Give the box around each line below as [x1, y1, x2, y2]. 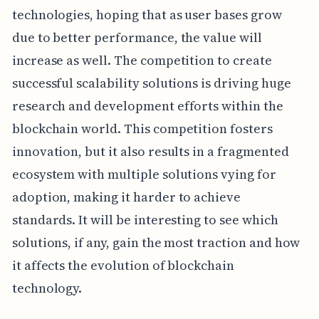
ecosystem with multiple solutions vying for [11, 164, 276, 183]
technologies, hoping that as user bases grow [11, 5, 282, 23]
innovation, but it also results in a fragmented [11, 142, 289, 160]
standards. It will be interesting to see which [11, 210, 278, 229]
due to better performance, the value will [11, 28, 262, 46]
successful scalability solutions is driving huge [11, 73, 291, 92]
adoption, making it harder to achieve [11, 187, 241, 206]
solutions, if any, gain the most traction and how [11, 233, 300, 251]
